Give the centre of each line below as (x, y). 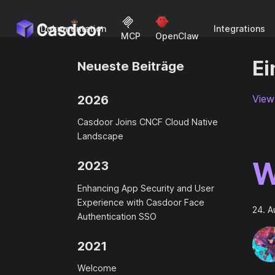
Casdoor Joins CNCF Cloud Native (148, 122)
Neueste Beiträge (131, 66)
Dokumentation (73, 29)
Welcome (97, 268)
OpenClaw (177, 36)
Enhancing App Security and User (146, 188)
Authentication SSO (117, 216)
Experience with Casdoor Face (141, 202)
